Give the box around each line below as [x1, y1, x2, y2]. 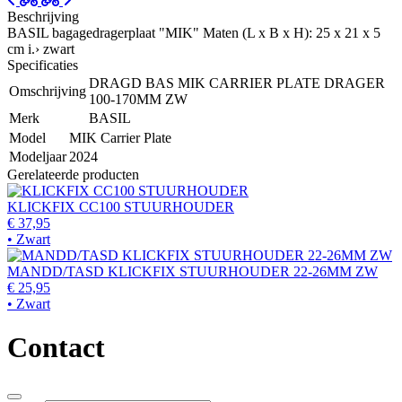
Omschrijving [9, 83, 86, 99]
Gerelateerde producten [7, 166, 139, 182]
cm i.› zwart [7, 40, 74, 57]
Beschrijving [7, 8, 79, 24]
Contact [7, 331, 105, 364]
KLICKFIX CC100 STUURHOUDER [7, 198, 234, 214]
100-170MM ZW [89, 91, 188, 107]
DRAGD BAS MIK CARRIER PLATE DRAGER [89, 74, 385, 91]
